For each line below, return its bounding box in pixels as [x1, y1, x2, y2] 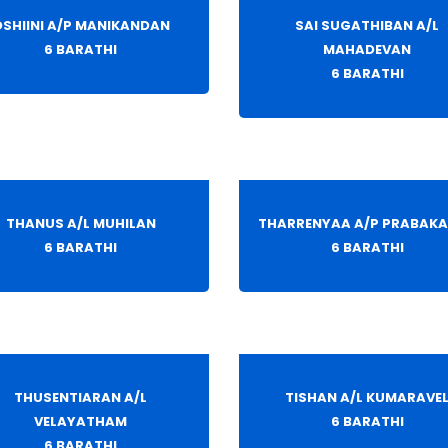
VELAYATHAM [34, 412, 128, 432]
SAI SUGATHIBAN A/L [295, 16, 440, 36]
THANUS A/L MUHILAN [5, 214, 156, 234]
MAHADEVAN [323, 40, 412, 60]
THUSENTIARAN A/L [14, 388, 148, 408]
